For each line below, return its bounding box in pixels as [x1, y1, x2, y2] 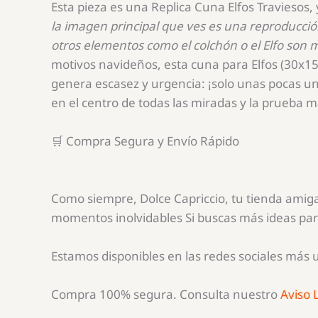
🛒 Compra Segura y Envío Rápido [51, 132, 239, 149]
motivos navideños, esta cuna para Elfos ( [51, 55, 284, 72]
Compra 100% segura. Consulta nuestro [51, 286, 280, 303]
